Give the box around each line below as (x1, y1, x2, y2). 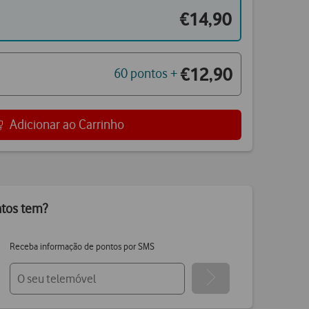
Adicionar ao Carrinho (9, 116, 124, 132)
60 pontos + (114, 66, 177, 82)
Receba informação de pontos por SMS (10, 240, 155, 252)
